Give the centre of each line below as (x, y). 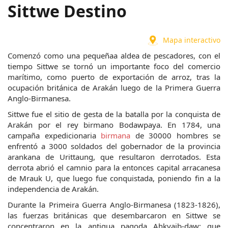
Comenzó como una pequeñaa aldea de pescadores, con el (114, 55)
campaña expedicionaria (54, 135)
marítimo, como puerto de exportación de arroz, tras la (114, 77)
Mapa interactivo (192, 40)
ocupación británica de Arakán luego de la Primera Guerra (114, 88)
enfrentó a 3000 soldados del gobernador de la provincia (114, 146)
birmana (116, 135)
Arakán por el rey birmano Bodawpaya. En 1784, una (114, 125)
